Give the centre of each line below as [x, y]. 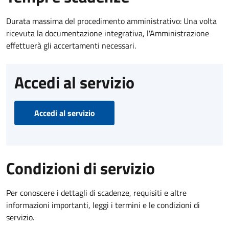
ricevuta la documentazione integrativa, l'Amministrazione [108, 33]
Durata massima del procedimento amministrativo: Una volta [111, 21]
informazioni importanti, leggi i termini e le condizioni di [103, 205]
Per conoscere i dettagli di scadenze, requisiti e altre [96, 192]
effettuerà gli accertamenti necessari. [71, 45]
